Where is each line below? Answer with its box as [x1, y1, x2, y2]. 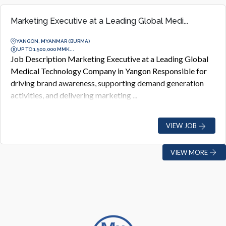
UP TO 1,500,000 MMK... [17, 46, 74, 52]
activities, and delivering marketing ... [11, 90, 137, 100]
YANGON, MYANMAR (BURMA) [16, 38, 90, 44]
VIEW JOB [166, 121, 197, 130]
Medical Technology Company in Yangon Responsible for [11, 66, 207, 76]
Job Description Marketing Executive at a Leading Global [11, 54, 208, 64]
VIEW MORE [171, 148, 208, 156]
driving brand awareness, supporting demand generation [11, 78, 204, 88]
